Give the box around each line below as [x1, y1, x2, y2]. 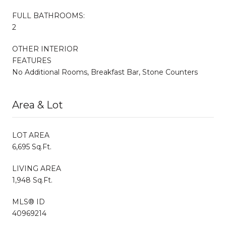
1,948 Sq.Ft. [12, 175, 52, 185]
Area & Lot [12, 98, 63, 111]
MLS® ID [12, 197, 45, 206]
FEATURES [12, 55, 51, 65]
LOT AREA [12, 130, 49, 140]
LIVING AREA [12, 163, 61, 173]
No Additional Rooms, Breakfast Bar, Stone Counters [12, 67, 198, 77]
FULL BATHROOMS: [12, 11, 85, 20]
